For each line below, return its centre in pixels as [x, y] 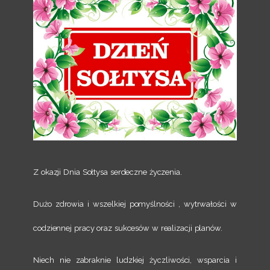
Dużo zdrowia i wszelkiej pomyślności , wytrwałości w [135, 204]
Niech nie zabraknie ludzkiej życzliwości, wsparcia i [135, 260]
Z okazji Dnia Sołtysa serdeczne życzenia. [108, 172]
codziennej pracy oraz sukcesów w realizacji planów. [128, 228]
